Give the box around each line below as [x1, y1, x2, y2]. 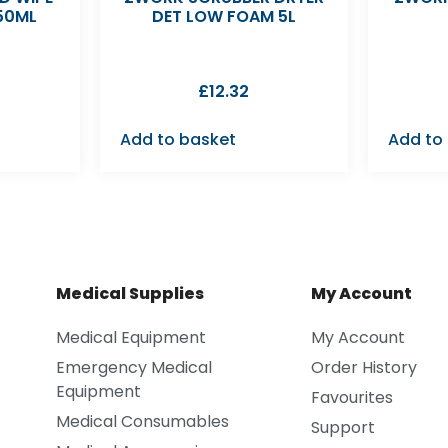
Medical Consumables [55, 409, 229, 433]
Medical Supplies [55, 281, 204, 305]
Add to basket [119, 127, 236, 151]
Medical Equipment [55, 325, 206, 349]
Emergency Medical [55, 355, 212, 379]
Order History [310, 355, 417, 379]
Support [310, 415, 375, 439]
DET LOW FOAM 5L [151, 4, 296, 28]
